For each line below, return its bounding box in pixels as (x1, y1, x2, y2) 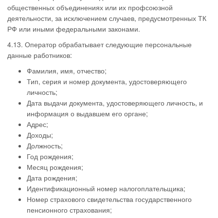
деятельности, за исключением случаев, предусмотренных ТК (7, 13, 206, 23)
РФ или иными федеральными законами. (7, 24, 140, 34)
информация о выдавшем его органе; (27, 109, 148, 118)
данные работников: (7, 50, 72, 60)
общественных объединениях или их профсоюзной (7, 2, 173, 12)
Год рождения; (27, 151, 73, 161)
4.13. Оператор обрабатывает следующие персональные (7, 39, 192, 49)
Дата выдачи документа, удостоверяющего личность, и (27, 98, 203, 108)
